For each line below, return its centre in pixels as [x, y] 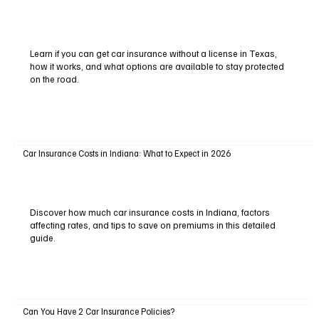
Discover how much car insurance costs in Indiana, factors [150, 212]
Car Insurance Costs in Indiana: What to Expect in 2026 [126, 153]
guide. [42, 237]
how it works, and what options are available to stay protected [157, 67]
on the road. [54, 79]
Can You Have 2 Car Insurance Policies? [98, 312]
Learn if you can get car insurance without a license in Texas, [153, 54]
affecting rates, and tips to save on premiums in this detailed [152, 225]
